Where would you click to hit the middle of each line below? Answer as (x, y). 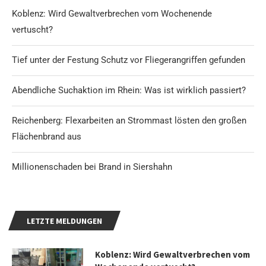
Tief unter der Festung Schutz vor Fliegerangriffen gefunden (129, 60)
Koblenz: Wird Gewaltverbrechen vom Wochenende (112, 14)
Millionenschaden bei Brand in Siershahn (92, 167)
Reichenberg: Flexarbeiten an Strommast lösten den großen (129, 121)
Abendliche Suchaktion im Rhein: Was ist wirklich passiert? (129, 91)
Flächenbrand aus (47, 137)
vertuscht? (32, 30)
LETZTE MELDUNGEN (64, 221)
